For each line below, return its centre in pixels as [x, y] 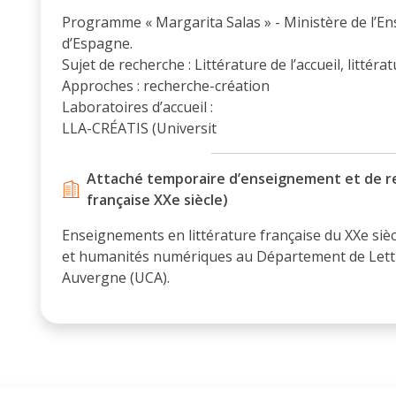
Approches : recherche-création [166, 85]
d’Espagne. [97, 43]
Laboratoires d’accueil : [137, 107]
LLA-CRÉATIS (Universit [139, 128]
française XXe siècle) [157, 199]
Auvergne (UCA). [116, 277]
